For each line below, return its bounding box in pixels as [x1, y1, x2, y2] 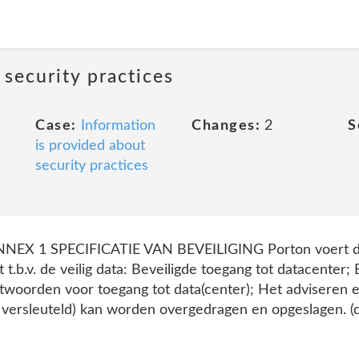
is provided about [35, 139, 145, 153]
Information [80, 119, 155, 133]
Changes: [192, 119, 260, 133]
